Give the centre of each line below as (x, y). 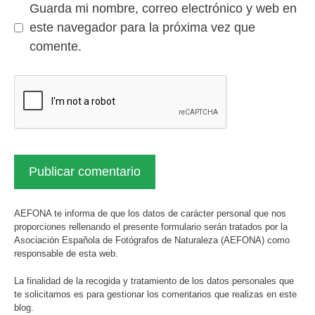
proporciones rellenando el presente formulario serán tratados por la (151, 227)
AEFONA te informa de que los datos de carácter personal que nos (150, 214)
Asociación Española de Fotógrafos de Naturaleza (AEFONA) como (152, 240)
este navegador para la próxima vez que (142, 28)
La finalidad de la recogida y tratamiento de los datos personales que (154, 281)
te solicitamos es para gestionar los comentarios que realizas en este (155, 294)
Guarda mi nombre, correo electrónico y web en (163, 9)
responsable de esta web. (66, 254)
